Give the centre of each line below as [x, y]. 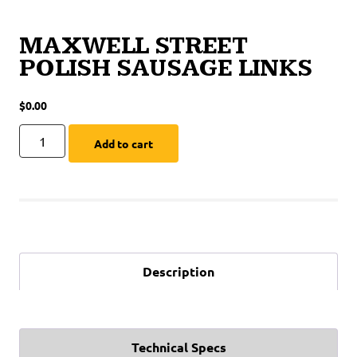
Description [178, 272]
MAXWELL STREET [133, 46]
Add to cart [124, 144]
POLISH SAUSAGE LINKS [166, 69]
